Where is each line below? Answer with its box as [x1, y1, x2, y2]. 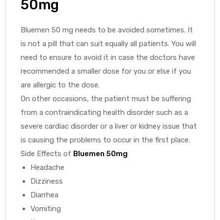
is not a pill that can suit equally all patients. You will [21, 39, 196, 48]
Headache [30, 163, 64, 172]
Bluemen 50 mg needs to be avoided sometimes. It [21, 25, 193, 34]
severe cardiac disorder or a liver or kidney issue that [21, 121, 197, 131]
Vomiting [30, 204, 61, 213]
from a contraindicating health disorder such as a [21, 108, 188, 117]
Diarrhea [30, 190, 58, 199]
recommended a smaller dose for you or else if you [21, 66, 191, 76]
